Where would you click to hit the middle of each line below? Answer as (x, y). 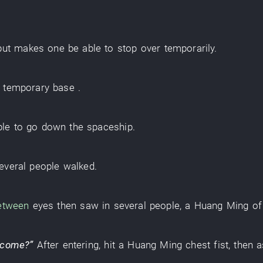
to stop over (133, 48)
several (130, 205)
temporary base (39, 87)
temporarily (189, 48)
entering (81, 245)
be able (85, 48)
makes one (39, 48)
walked (79, 166)
